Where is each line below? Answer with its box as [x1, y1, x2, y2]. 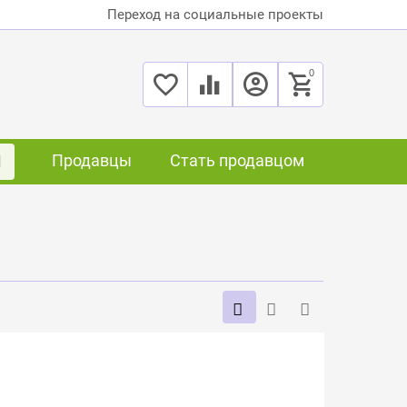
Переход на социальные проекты [106, 6, 323, 23]
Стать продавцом [170, 151, 304, 170]
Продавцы [52, 151, 132, 170]
